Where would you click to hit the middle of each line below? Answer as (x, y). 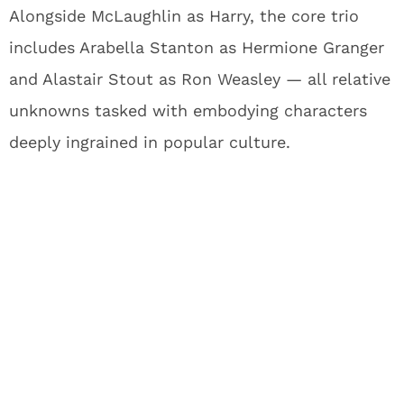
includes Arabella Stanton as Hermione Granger (197, 47)
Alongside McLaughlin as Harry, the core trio (184, 15)
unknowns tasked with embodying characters (188, 110)
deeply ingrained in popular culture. (150, 142)
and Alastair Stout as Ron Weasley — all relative (200, 78)
